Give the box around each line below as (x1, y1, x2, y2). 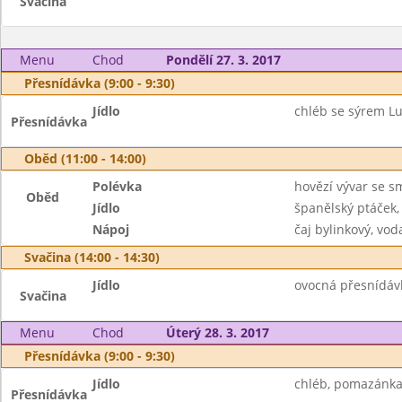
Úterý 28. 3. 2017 (165, 324, 269, 341)
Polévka (92, 178, 143, 195)
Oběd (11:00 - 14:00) (24, 150, 146, 167)
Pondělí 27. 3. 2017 (165, 51, 281, 68)
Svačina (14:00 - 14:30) (24, 249, 160, 266)
